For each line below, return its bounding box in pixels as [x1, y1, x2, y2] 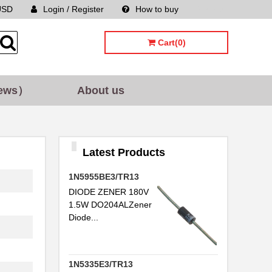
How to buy [135, 4, 178, 14]
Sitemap [197, 4, 228, 14]
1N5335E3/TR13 [69, 259, 133, 269]
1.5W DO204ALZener [69, 200, 152, 209]
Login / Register [43, 4, 104, 14]
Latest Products [83, 146, 165, 158]
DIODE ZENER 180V [69, 187, 149, 197]
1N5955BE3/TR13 [69, 172, 139, 182]
